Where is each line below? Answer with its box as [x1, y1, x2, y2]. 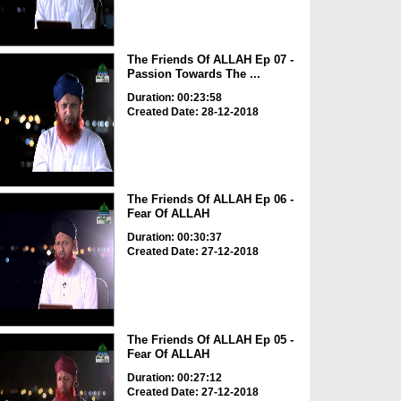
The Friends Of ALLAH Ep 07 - [126, 52, 294, 66]
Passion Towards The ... [126, 66, 260, 81]
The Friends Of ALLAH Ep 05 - [126, 332, 294, 346]
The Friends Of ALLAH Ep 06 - [126, 192, 294, 207]
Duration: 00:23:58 [126, 90, 222, 104]
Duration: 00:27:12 [126, 371, 222, 384]
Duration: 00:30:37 [126, 231, 222, 244]
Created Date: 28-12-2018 [126, 105, 259, 118]
